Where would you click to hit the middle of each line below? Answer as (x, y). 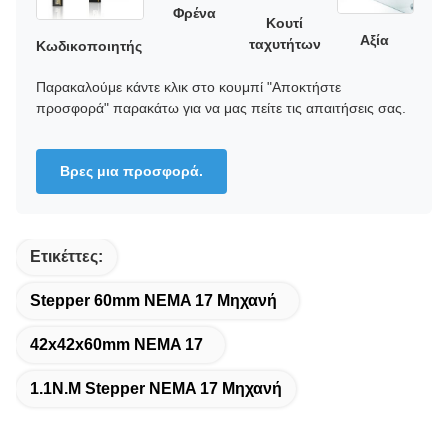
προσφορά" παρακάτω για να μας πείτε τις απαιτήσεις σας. (221, 107)
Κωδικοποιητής (89, 45)
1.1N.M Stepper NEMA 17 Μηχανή (156, 388)
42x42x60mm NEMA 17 (116, 344)
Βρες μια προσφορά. (131, 170)
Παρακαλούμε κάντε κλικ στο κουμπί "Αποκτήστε (188, 86)
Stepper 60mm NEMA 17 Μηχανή (153, 300)
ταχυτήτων (284, 44)
